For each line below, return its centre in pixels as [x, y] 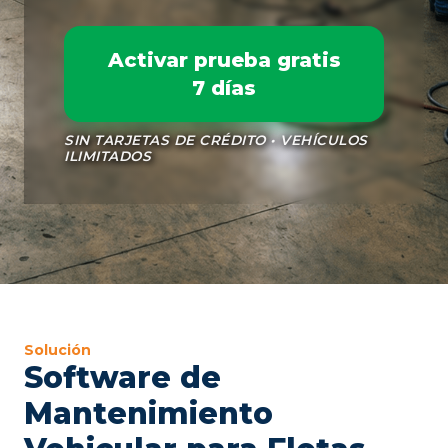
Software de [122, 377]
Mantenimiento [148, 413]
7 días [224, 88]
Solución [57, 350]
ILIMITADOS [107, 156]
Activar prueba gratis [224, 60]
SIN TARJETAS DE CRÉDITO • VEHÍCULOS [216, 140]
